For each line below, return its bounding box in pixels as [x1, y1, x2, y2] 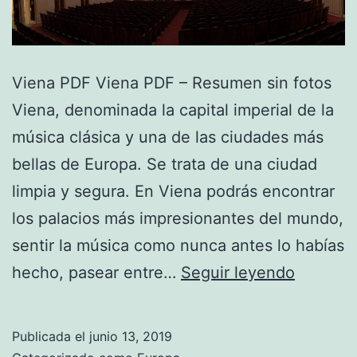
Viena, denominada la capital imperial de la [12, 100, 334, 120]
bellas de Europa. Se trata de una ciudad [12, 155, 317, 175]
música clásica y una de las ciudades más [12, 127, 324, 147]
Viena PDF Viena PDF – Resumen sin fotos [12, 73, 331, 93]
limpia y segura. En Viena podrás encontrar [12, 182, 335, 202]
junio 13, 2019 [89, 328, 172, 345]
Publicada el [12, 328, 89, 345]
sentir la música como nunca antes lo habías [12, 236, 344, 256]
